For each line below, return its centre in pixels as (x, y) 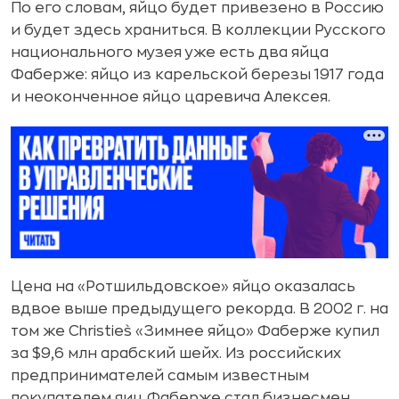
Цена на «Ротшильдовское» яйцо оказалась (183, 286)
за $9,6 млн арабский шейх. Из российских (176, 353)
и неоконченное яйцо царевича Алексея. (171, 97)
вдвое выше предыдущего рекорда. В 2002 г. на (199, 309)
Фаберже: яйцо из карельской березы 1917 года (197, 75)
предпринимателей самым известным (160, 375)
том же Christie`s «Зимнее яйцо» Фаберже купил (195, 331)
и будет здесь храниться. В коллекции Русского (198, 30)
